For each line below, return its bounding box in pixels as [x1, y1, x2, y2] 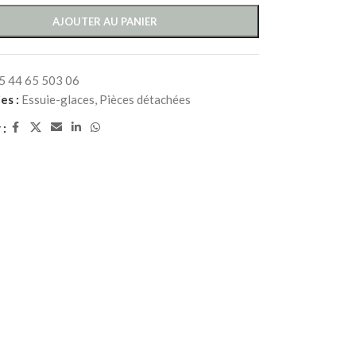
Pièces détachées [99, 92, 191, 106]
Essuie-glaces [21, 92, 95, 106]
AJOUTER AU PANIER [52, 15, 158, 28]
